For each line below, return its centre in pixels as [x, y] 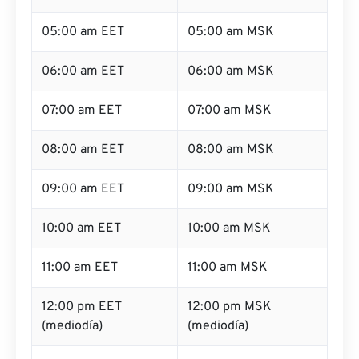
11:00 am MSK [228, 268]
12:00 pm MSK [230, 307]
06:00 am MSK [231, 71]
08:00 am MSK [231, 150]
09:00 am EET [83, 189]
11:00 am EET [80, 268]
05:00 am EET [83, 32]
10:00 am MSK [229, 228]
